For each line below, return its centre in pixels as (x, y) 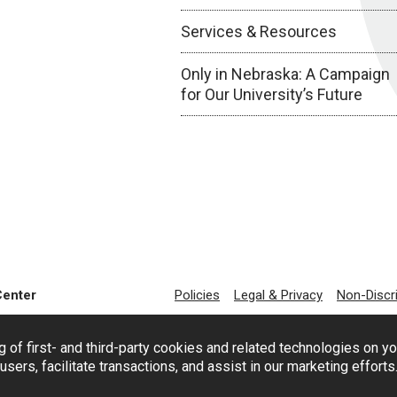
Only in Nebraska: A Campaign (285, 74)
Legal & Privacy (278, 295)
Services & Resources (258, 31)
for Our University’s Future (271, 94)
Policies (197, 295)
